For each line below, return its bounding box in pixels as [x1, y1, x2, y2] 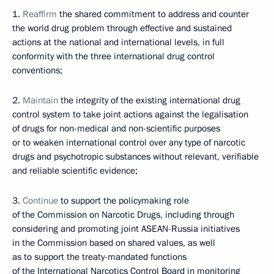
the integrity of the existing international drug [58, 94, 240, 106]
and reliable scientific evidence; [12, 165, 138, 177]
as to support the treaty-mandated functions [12, 251, 187, 263]
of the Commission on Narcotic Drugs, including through [12, 209, 234, 221]
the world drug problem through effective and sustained [12, 22, 232, 34]
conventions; [12, 64, 62, 76]
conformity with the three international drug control [12, 50, 215, 62]
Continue [23, 194, 58, 207]
